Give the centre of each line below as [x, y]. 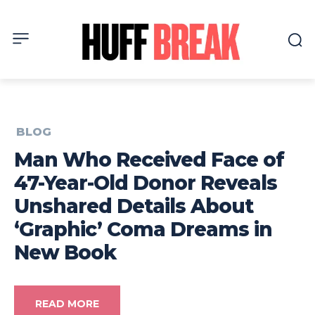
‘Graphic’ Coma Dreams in [143, 230]
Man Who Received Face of [149, 160]
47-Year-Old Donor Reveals [146, 183]
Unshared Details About [134, 206]
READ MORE [67, 304]
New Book [65, 253]
